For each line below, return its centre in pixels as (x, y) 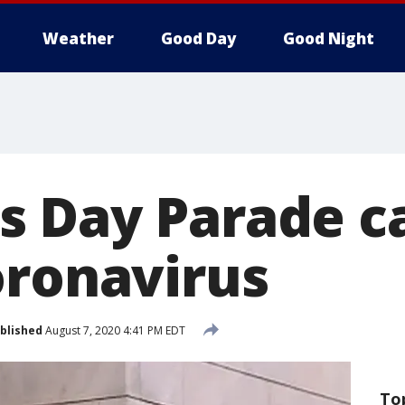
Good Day (198, 38)
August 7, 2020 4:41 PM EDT (114, 330)
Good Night (329, 38)
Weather (78, 38)
